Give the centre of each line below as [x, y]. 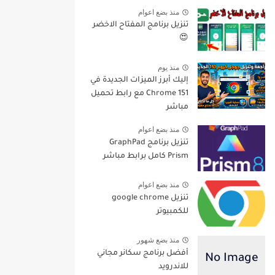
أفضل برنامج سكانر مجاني [143, 253]
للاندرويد [173, 267]
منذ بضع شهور [158, 240]
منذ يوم [168, 67]
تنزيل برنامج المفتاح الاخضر [141, 25]
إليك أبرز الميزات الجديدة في [139, 81]
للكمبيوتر [172, 211]
